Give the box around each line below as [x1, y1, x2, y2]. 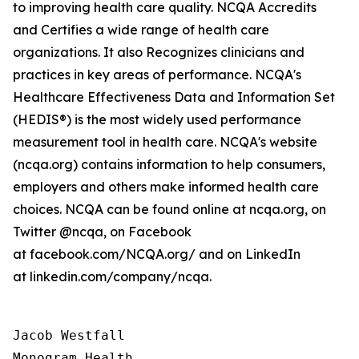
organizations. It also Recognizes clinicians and [13, 44, 305, 60]
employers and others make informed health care [13, 179, 319, 195]
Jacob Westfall [13, 328, 133, 343]
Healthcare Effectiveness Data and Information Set [13, 89, 335, 105]
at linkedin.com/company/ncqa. [13, 268, 212, 284]
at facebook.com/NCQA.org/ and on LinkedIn [13, 246, 301, 262]
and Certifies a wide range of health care [13, 22, 269, 38]
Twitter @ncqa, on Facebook [13, 224, 192, 240]
